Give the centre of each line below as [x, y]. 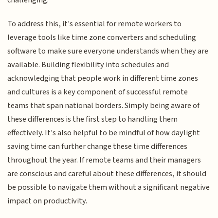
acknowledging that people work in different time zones [103, 78]
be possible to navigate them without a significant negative [109, 187]
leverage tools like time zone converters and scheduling [102, 37]
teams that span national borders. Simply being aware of [104, 105]
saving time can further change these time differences [98, 146]
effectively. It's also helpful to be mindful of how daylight [104, 133]
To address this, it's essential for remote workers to [95, 24]
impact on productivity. [47, 201]
